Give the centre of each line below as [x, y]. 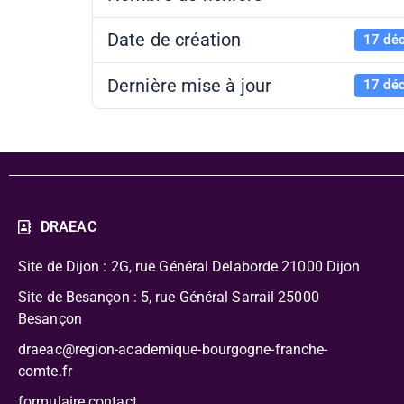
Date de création [174, 40]
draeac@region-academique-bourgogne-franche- [173, 349]
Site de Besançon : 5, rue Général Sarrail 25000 [169, 297]
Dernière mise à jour [189, 85]
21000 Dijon [319, 266]
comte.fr [49, 371]
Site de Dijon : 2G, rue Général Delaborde [148, 266]
